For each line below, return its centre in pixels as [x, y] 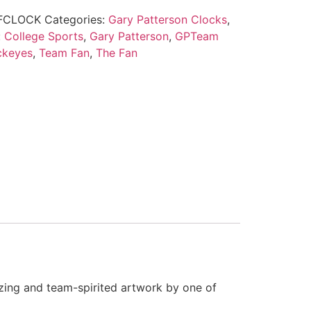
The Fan [116, 52]
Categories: [76, 19]
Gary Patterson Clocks [167, 19]
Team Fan [64, 52]
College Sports [43, 36]
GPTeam [196, 36]
